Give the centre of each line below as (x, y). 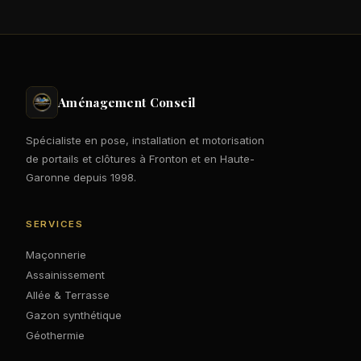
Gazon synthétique (74, 315)
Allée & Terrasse (68, 295)
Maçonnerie (56, 254)
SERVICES (55, 224)
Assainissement (65, 274)
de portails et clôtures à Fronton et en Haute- (140, 159)
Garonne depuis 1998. (81, 178)
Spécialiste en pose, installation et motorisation (145, 141)
